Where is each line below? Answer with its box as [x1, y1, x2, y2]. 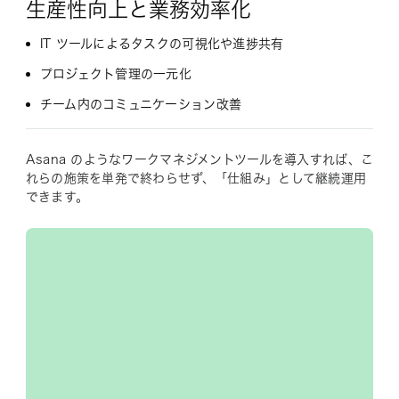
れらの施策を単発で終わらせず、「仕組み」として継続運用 [25, 172, 367, 185]
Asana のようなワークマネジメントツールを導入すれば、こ [25, 153, 374, 167]
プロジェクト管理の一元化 [39, 68, 192, 81]
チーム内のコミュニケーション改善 [39, 98, 242, 111]
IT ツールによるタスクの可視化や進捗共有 [39, 37, 284, 51]
